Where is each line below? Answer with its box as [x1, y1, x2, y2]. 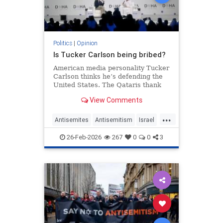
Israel [139, 116, 154, 124]
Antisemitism [95, 116, 132, 124]
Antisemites [55, 116, 89, 124]
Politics [53, 39, 72, 47]
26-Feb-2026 [65, 133, 102, 142]
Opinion [76, 39, 98, 47]
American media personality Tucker [53, 64, 169, 72]
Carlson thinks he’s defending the [53, 73, 163, 81]
